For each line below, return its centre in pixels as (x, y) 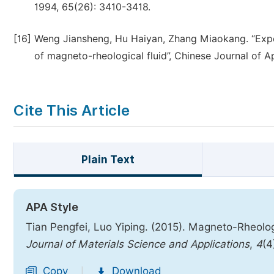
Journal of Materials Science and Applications (138, 244)
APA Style (52, 207)
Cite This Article (72, 110)
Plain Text (108, 160)
